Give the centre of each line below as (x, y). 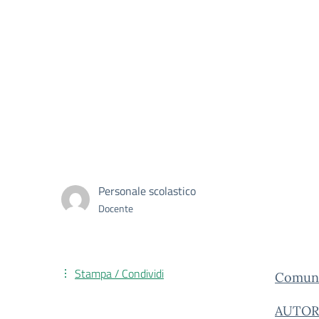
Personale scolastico (147, 191)
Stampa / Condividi (119, 273)
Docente (116, 208)
